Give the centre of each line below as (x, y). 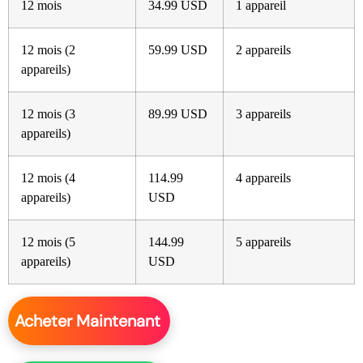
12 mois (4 (48, 178)
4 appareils (263, 178)
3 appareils (263, 114)
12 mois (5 (48, 242)
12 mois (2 (48, 50)
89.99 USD (178, 114)
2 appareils (263, 50)
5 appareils (263, 242)
